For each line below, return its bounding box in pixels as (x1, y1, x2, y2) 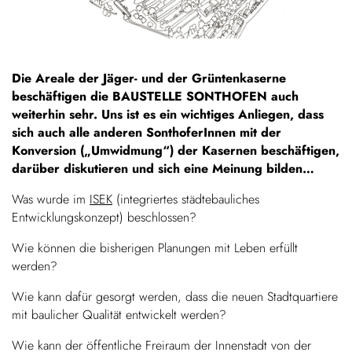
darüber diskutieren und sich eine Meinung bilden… (12, 159, 314, 178)
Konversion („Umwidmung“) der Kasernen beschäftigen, (12, 141, 339, 159)
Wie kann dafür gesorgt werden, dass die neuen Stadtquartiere (12, 287, 338, 306)
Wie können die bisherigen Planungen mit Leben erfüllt (12, 238, 298, 257)
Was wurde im (12, 189, 90, 208)
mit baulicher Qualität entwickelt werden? (12, 305, 226, 324)
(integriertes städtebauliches (112, 189, 259, 208)
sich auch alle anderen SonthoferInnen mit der (12, 123, 281, 141)
